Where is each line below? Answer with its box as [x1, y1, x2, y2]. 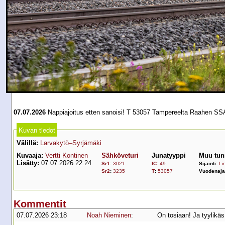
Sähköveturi [101, 151, 139, 159]
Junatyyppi [152, 151, 186, 159]
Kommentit [14, 198, 66, 209]
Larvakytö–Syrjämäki [40, 139, 101, 147]
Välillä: [17, 139, 38, 147]
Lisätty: [17, 159, 39, 167]
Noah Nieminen [87, 211, 131, 219]
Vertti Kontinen [45, 151, 88, 159]
